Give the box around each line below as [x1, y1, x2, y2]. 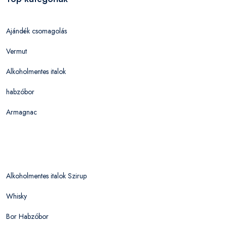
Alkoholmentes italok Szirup [6, 170, 87, 181]
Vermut [6, 46, 27, 56]
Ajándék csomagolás [6, 25, 67, 36]
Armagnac [6, 106, 37, 117]
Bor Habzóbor [6, 211, 49, 221]
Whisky [6, 191, 27, 201]
